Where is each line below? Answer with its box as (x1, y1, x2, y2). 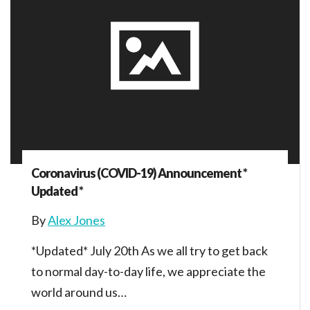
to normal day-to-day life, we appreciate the (31, 264, 266, 280)
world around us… (31, 284, 127, 300)
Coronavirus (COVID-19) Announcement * (31, 165, 247, 181)
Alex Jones (48, 212, 105, 228)
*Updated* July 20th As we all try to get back (31, 243, 268, 259)
